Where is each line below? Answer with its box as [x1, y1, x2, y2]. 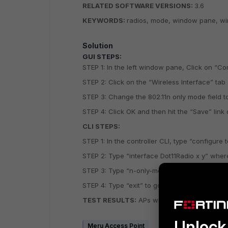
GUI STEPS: [82, 52, 122, 61]
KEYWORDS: [82, 16, 127, 24]
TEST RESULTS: [82, 196, 136, 204]
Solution [82, 41, 113, 50]
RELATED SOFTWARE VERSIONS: [82, 2, 194, 10]
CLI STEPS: [82, 122, 120, 130]
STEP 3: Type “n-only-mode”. [82, 166, 174, 175]
